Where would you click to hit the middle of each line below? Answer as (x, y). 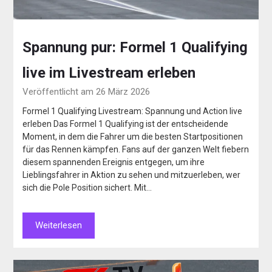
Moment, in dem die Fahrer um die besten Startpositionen (133, 137)
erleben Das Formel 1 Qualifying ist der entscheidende (126, 124)
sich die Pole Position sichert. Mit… (87, 188)
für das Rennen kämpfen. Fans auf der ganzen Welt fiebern (136, 150)
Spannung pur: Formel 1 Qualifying (135, 48)
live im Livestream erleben (109, 73)
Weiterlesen (59, 226)
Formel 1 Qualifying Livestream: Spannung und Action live (133, 111)
